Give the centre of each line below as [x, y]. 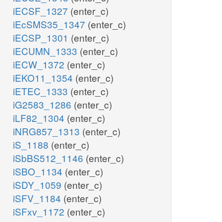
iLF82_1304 [40, 118]
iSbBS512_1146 [49, 158]
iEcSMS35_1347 [50, 24]
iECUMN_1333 [46, 51]
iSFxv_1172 [40, 212]
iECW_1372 [40, 64]
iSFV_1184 [38, 198]
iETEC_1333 [42, 91]
